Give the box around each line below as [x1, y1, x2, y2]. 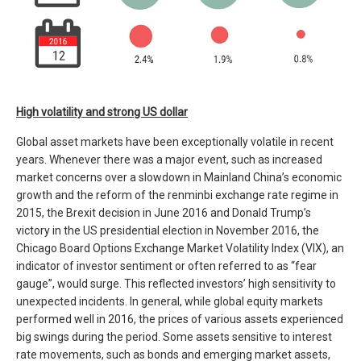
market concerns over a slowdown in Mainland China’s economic [16, 171, 342, 185]
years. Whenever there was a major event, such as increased [16, 153, 322, 167]
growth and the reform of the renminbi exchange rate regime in [16, 189, 338, 202]
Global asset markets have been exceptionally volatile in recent [16, 135, 334, 149]
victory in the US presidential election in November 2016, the [16, 224, 319, 238]
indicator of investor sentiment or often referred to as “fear [16, 259, 317, 273]
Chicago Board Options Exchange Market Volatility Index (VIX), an [16, 242, 344, 255]
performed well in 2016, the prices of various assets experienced [16, 313, 343, 326]
